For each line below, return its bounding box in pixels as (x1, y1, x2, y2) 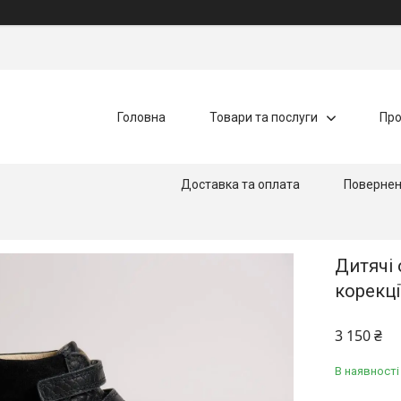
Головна (116, 109, 166, 124)
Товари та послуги (209, 109, 318, 124)
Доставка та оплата (181, 176, 301, 191)
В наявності (335, 364, 399, 378)
